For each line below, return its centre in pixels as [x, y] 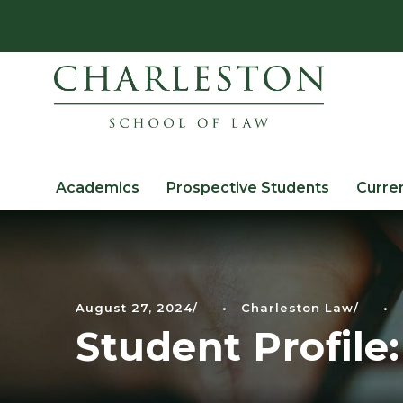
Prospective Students [248, 187]
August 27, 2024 [134, 307]
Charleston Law [297, 307]
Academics [98, 187]
